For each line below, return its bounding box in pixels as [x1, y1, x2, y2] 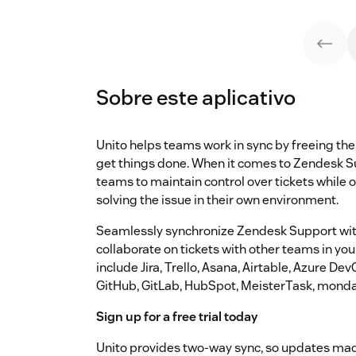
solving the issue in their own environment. [96, 192, 339, 209]
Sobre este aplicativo [96, 84, 296, 111]
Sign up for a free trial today [96, 308, 257, 326]
